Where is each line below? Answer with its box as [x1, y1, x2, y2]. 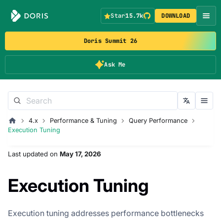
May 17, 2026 [60, 149, 101, 158]
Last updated [8, 149, 48, 158]
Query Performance [128, 117, 187, 124]
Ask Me [104, 61, 126, 69]
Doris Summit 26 [83, 37, 138, 45]
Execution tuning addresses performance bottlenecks [8, 208, 204, 218]
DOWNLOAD [161, 12, 190, 20]
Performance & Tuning [49, 117, 117, 124]
